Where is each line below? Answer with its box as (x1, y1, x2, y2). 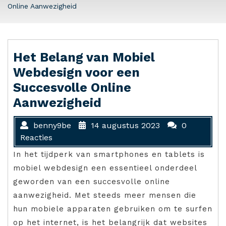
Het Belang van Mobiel (13, 49, 155, 65)
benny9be (33, 120, 71, 130)
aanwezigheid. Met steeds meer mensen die (13, 190, 196, 200)
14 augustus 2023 (91, 120, 160, 130)
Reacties (20, 132, 52, 142)
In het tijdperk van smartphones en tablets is (13, 149, 205, 159)
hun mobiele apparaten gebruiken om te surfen (13, 204, 212, 213)
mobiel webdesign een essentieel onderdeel (13, 163, 197, 173)
